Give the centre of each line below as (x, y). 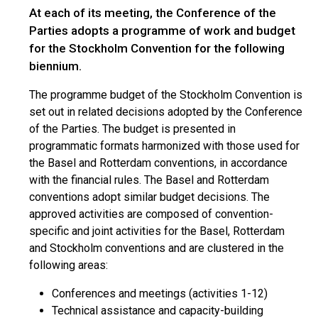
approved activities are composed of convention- (151, 214)
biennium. (55, 66)
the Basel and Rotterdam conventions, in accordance (158, 163)
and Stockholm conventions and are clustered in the (157, 248)
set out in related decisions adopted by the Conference (166, 112)
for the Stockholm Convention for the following (157, 48)
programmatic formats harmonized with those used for (164, 146)
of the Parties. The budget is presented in (132, 129)
